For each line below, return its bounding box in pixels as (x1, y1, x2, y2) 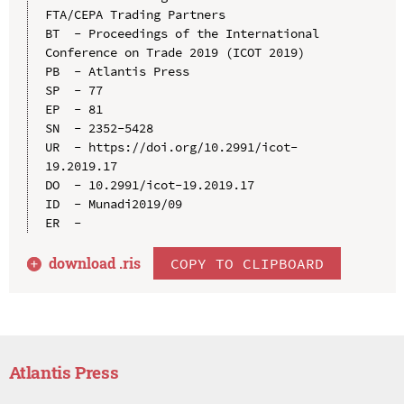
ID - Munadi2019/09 (44, 195, 182, 212)
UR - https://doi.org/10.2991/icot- (44, 138, 298, 155)
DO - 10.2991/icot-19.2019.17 (44, 176, 254, 193)
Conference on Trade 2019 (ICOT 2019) (44, 43, 305, 60)
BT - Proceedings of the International (44, 24, 319, 41)
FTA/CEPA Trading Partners (44, 5, 225, 23)
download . (49, 252, 124, 272)
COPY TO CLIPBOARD (170, 253, 325, 272)
